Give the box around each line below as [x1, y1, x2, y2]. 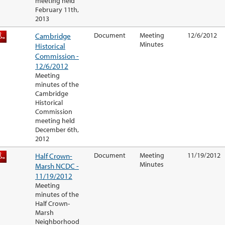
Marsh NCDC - [35, 161, 79, 171]
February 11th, [35, 5, 79, 15]
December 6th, [35, 125, 79, 135]
